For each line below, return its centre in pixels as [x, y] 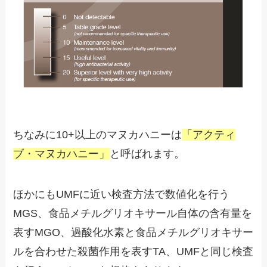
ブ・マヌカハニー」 [62, 154]
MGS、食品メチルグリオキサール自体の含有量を [133, 214]
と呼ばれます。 [148, 154]
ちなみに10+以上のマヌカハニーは [98, 135]
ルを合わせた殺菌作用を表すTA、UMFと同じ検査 [133, 252]
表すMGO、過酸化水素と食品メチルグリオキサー [133, 233]
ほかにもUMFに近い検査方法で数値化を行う [122, 195]
